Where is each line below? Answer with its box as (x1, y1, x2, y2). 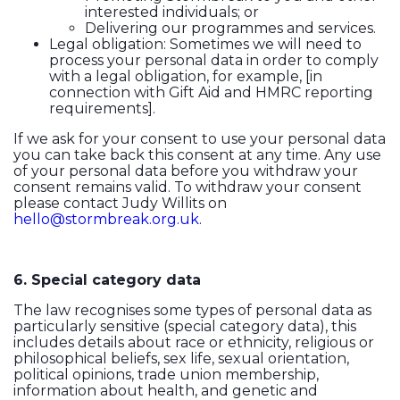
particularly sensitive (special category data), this (13, 318, 356, 336)
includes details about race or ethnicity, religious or (13, 334, 374, 352)
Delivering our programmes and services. (85, 20, 376, 37)
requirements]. (49, 100, 155, 118)
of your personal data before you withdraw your (13, 162, 358, 180)
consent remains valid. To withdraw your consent (13, 179, 362, 196)
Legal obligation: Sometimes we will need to (49, 36, 362, 54)
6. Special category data (13, 271, 201, 289)
